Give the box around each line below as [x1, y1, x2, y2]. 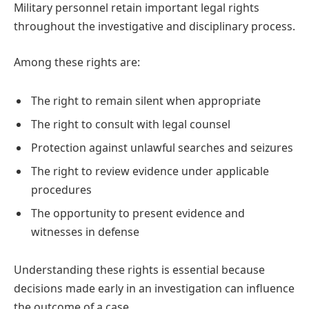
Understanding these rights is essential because [14, 262, 265, 278]
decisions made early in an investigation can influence [14, 281, 295, 297]
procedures [31, 181, 92, 197]
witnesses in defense [31, 223, 139, 239]
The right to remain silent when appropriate [31, 92, 261, 108]
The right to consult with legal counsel [31, 116, 230, 132]
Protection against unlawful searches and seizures [31, 139, 293, 155]
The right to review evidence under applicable [31, 163, 269, 179]
